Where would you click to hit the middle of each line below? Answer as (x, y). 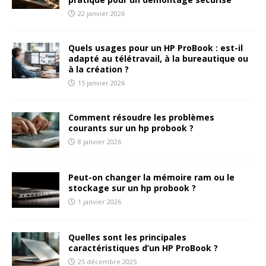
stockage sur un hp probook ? (132, 188)
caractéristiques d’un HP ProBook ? (143, 248)
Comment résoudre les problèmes (141, 118)
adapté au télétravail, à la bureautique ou (158, 59)
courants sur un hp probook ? (131, 128)
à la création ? (99, 69)
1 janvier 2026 (99, 202)
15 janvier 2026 (101, 83)
